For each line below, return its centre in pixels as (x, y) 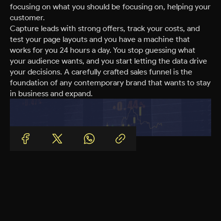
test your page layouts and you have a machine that (100, 39)
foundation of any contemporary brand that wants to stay (110, 83)
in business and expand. (51, 93)
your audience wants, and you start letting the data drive (109, 61)
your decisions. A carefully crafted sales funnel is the (101, 72)
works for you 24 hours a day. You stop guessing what (103, 50)
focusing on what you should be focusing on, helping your (110, 7)
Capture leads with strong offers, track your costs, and (105, 28)
